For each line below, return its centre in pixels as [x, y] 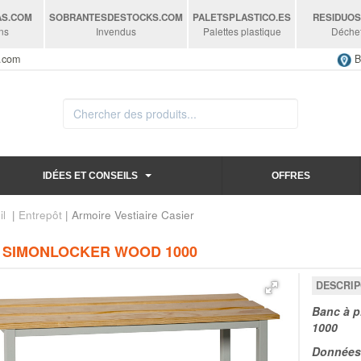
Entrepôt [40, 214]
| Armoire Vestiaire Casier [128, 214]
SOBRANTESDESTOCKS [104, 17]
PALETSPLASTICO [234, 17]
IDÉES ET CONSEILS [90, 175]
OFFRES [291, 175]
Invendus [116, 31]
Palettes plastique [242, 31]
